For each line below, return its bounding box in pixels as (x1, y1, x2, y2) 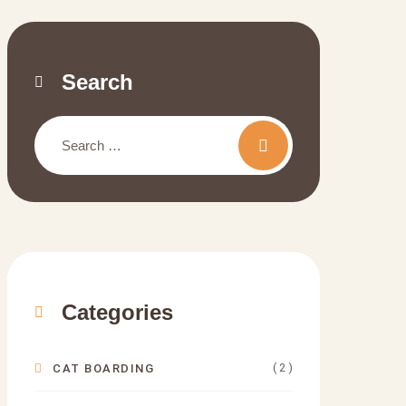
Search (62, 69, 133, 94)
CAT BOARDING (53, 361, 154, 375)
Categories (62, 299, 173, 324)
